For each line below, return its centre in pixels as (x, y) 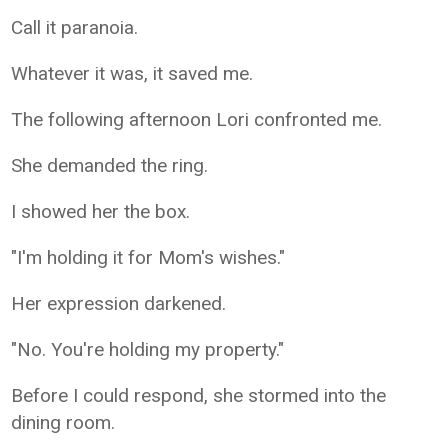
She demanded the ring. (110, 165)
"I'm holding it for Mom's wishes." (148, 257)
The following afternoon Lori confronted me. (197, 119)
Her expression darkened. (119, 303)
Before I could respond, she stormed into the (199, 395)
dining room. (63, 422)
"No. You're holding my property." (148, 349)
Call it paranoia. (75, 27)
